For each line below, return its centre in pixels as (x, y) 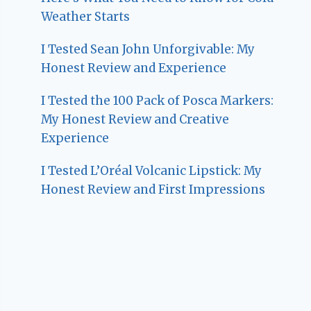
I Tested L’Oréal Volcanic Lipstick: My (152, 170)
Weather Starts (86, 16)
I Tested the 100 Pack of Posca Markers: (158, 100)
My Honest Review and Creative (135, 119)
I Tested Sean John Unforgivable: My (148, 49)
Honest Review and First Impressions (153, 189)
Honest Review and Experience (134, 68)
